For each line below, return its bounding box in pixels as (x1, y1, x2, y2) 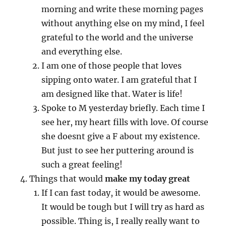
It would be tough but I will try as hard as (41, 202, 205, 212)
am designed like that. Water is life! (41, 89, 183, 99)
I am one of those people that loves (41, 61, 182, 71)
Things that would (29, 174, 105, 184)
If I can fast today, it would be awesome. (41, 188, 201, 198)
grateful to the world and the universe (41, 32, 194, 42)
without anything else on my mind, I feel (41, 18, 205, 28)
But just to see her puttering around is (41, 145, 194, 155)
